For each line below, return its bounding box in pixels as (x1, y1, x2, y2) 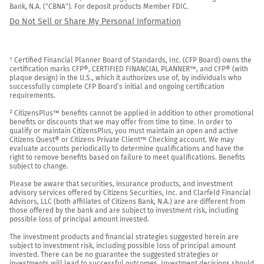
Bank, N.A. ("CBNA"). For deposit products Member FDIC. (9, 2, 189, 11)
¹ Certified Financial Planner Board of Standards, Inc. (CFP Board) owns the (9, 55, 252, 64)
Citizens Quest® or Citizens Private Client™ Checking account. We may (9, 135, 234, 144)
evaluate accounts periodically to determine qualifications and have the (9, 144, 244, 153)
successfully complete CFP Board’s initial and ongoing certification (9, 82, 225, 91)
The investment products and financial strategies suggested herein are (9, 232, 239, 241)
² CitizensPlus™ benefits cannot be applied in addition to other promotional (9, 108, 254, 117)
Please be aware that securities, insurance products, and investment (9, 179, 233, 188)
